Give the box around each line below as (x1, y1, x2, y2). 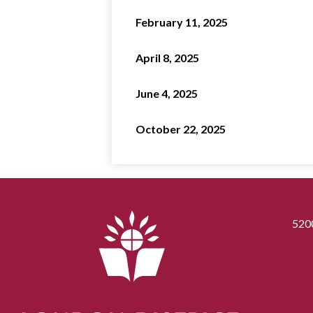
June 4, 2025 (135, 86, 198, 100)
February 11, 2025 (135, 15, 228, 29)
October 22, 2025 (135, 122, 226, 136)
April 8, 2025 (135, 50, 199, 64)
